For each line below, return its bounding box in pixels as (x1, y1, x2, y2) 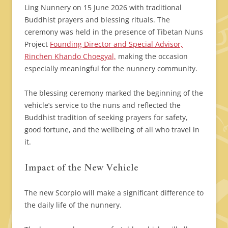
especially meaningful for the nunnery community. (24, 63, 197, 73)
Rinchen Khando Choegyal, (24, 51, 116, 61)
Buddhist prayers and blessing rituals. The (24, 14, 170, 24)
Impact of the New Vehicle (24, 161, 138, 173)
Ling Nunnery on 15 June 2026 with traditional (24, 2, 182, 12)
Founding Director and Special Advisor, (50, 39, 183, 49)
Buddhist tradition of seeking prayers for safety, (24, 112, 188, 122)
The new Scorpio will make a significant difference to (24, 187, 204, 197)
